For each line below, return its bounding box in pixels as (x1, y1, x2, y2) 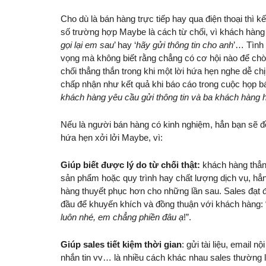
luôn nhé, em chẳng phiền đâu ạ (61, 212, 183, 223)
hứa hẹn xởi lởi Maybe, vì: (61, 132, 163, 143)
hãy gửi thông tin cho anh (136, 40, 233, 50)
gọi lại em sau (61, 40, 114, 50)
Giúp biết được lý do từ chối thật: (61, 160, 200, 170)
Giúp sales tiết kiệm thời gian (61, 239, 182, 250)
